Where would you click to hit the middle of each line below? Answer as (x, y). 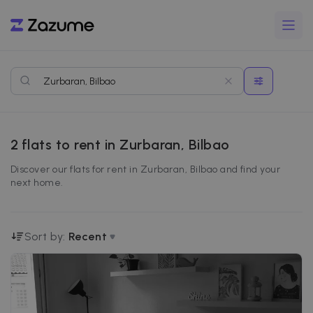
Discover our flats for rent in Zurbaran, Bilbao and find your (146, 169)
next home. (37, 183)
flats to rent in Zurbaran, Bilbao (125, 145)
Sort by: (45, 236)
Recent (88, 236)
